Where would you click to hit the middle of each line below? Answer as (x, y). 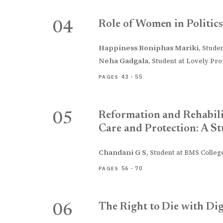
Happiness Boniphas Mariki (149, 48)
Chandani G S (122, 152)
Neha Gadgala (123, 61)
